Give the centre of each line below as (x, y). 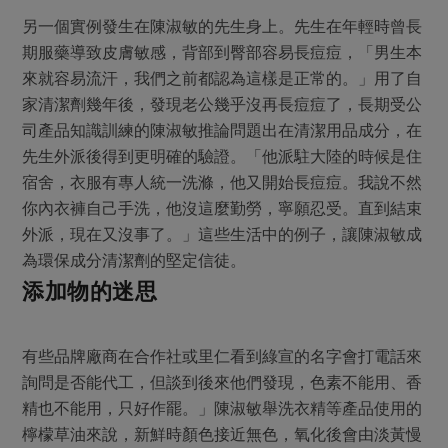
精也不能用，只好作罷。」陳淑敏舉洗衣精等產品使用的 (222, 408)
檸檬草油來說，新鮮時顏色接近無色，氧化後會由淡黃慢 (222, 434)
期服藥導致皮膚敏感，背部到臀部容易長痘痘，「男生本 (222, 52)
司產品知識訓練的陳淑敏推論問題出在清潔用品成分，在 (222, 130)
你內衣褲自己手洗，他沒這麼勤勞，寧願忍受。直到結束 (222, 208)
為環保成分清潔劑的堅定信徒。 (134, 260)
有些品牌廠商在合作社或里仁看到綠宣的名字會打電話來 (222, 356)
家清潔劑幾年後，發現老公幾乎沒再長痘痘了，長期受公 (222, 104)
